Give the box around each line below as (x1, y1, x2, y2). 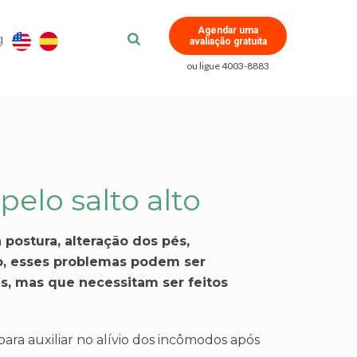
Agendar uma (198, 25, 258, 36)
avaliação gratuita (189, 36, 267, 47)
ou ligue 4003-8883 (186, 60, 269, 72)
